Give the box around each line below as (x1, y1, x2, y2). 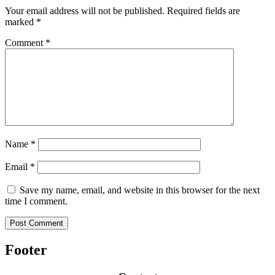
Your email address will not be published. (5, 6, 165, 17)
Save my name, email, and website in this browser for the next (20, 185, 260, 196)
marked (5, 17, 36, 28)
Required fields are (167, 6, 240, 17)
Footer (5, 242, 47, 258)
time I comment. (5, 196, 68, 207)
